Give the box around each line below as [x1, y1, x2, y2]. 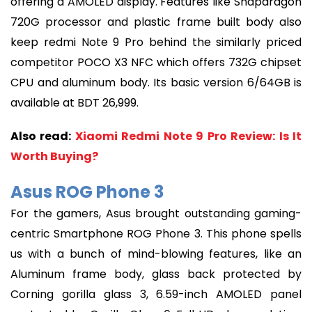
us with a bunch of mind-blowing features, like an [10, 245, 302, 262]
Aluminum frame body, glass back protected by [10, 265, 302, 282]
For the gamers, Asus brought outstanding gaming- [10, 205, 302, 221]
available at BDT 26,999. [10, 94, 139, 111]
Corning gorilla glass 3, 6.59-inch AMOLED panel [10, 286, 302, 302]
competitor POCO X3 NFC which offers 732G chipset [10, 54, 302, 70]
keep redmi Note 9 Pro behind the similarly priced [10, 33, 302, 50]
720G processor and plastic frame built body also [10, 13, 302, 30]
